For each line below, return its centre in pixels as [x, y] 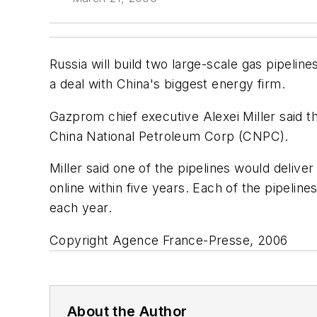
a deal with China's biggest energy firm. [167, 84]
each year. [81, 208]
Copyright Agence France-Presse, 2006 [169, 240]
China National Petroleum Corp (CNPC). [169, 136]
